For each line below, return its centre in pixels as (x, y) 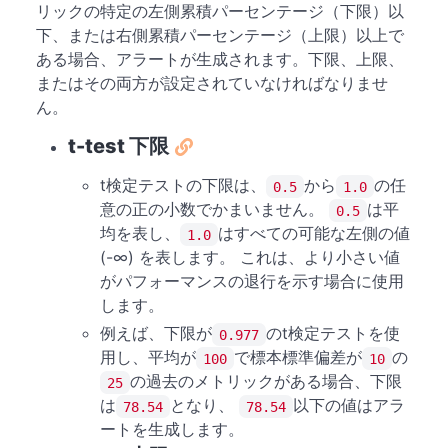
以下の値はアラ (349, 405)
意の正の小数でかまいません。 (214, 209)
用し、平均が (148, 357)
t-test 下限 (118, 146)
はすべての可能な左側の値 (314, 233)
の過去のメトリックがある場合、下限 (266, 381)
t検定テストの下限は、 (183, 185)
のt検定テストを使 (333, 333)
